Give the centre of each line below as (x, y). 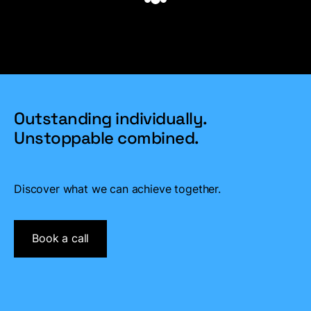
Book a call (61, 238)
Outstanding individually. (111, 118)
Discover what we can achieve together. (117, 188)
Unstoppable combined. (107, 137)
